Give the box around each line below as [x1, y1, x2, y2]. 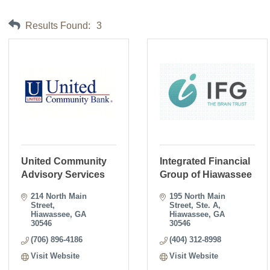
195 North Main [169, 192, 226, 201]
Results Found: [25, 19, 90, 31]
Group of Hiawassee [160, 169, 252, 180]
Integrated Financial [160, 156, 250, 166]
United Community [21, 156, 107, 166]
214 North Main [31, 192, 87, 201]
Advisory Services [21, 169, 105, 180]
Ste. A [196, 201, 219, 210]
